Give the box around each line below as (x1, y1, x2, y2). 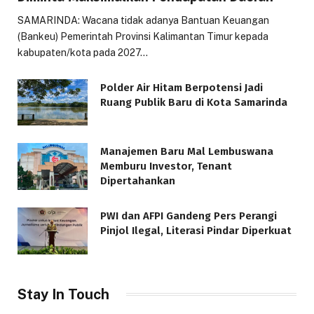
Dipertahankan (100, 175, 175, 188)
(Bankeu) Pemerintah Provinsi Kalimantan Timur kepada (18, 30, 268, 42)
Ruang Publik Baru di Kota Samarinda (100, 95, 287, 109)
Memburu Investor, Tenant (100, 160, 232, 173)
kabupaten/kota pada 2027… (18, 46, 148, 58)
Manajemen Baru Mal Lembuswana (100, 145, 273, 158)
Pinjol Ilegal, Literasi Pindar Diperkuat (100, 224, 292, 238)
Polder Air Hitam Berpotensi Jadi (100, 81, 263, 94)
